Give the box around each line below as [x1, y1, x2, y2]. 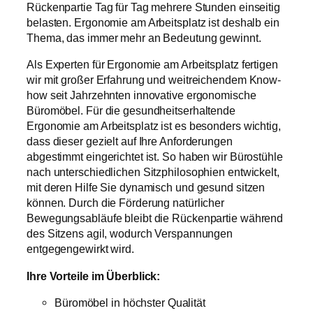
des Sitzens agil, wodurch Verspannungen [27, 227, 233, 240]
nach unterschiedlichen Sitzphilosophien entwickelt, [27, 166, 279, 179]
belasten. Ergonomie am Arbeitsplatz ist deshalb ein [27, 16, 279, 29]
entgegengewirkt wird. [27, 242, 134, 256]
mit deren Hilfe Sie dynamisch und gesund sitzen [27, 181, 265, 194]
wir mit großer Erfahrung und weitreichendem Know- [27, 73, 282, 87]
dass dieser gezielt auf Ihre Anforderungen [27, 135, 233, 148]
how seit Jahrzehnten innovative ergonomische [27, 89, 256, 102]
